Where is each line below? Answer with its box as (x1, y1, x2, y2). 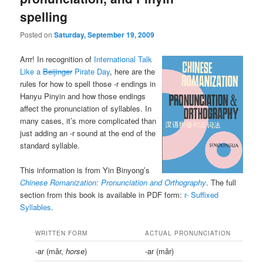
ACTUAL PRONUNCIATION (145, 228, 231, 237)
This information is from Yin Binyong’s (20, 164, 150, 176)
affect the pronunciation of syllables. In (20, 102, 152, 114)
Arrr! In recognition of (20, 53, 95, 65)
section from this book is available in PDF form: (20, 188, 185, 200)
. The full (206, 176, 237, 188)
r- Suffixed (184, 188, 219, 200)
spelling (20, 8, 68, 26)
